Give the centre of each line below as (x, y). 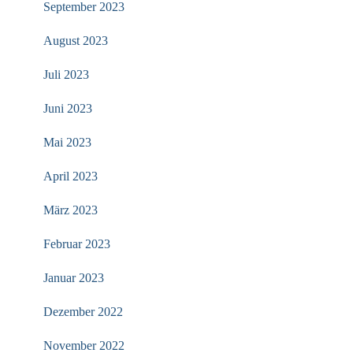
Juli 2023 (66, 74)
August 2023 (76, 40)
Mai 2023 (67, 142)
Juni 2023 (68, 108)
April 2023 (71, 176)
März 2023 (71, 210)
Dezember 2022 (83, 311)
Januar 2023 (74, 277)
